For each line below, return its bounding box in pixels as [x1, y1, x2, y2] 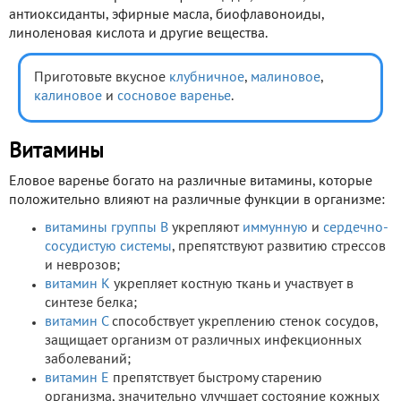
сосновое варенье [117, 90, 231, 104]
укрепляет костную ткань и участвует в [110, 278, 354, 292]
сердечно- [323, 222, 388, 235]
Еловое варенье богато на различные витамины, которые [9, 175, 372, 189]
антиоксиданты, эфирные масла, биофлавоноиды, [9, 9, 324, 22]
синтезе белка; [45, 297, 137, 311]
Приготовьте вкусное [34, 72, 169, 85]
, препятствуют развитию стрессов [172, 241, 386, 254]
